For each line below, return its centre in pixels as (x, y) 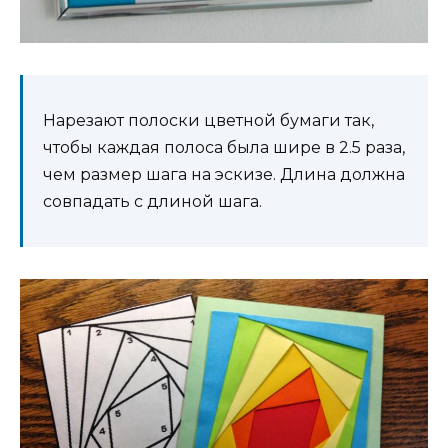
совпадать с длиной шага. (152, 202)
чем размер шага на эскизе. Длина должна (224, 175)
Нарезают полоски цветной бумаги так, (208, 121)
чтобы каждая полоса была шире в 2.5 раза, (224, 148)
